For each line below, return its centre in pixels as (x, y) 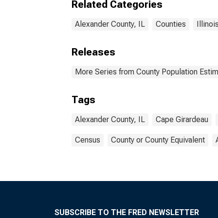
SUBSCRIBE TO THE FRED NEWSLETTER (127, 212)
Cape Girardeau (182, 119)
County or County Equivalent (158, 140)
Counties (171, 24)
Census (88, 140)
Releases (93, 52)
